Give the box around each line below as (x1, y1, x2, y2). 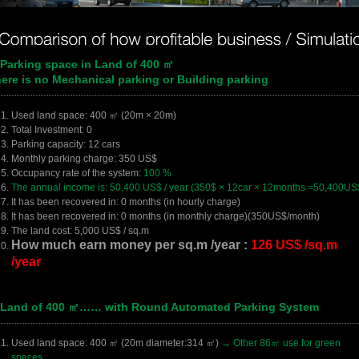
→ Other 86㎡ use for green (221, 337, 341, 349)
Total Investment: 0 (11, 124, 92, 135)
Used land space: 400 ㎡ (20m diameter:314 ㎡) (11, 337, 221, 349)
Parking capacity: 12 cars (11, 139, 120, 150)
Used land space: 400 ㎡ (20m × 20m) (11, 110, 176, 121)
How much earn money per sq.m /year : (11, 238, 251, 252)
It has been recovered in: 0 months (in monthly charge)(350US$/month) (11, 211, 320, 222)
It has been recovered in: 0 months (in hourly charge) (11, 196, 240, 208)
